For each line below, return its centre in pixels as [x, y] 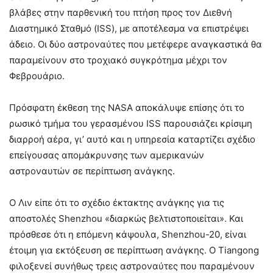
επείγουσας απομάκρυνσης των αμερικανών [107, 155]
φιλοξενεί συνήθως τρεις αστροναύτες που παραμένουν [132, 266]
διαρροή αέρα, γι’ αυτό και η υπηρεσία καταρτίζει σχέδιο [132, 139]
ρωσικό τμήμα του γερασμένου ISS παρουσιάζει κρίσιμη [131, 123]
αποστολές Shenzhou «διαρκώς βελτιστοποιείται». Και [126, 218]
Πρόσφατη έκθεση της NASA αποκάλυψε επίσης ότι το [127, 107]
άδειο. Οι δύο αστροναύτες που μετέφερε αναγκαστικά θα [136, 44]
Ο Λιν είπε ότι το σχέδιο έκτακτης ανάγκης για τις [117, 202]
